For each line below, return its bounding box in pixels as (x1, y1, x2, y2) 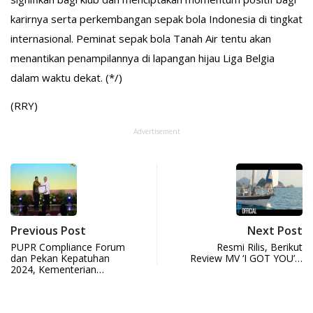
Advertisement (133, 126, 180, 136)
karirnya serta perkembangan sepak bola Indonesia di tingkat (10, 11, 303, 26)
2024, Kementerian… (10, 262, 104, 276)
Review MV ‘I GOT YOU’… (190, 251, 303, 265)
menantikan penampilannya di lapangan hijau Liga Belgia (10, 50, 275, 65)
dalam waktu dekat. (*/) (10, 70, 122, 85)
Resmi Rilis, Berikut (217, 240, 303, 254)
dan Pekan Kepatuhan (10, 251, 110, 265)
